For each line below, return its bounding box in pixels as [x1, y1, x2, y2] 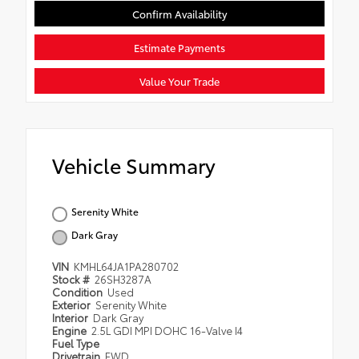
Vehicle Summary [52, 150, 216, 179]
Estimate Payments [134, 39, 225, 54]
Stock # [52, 271, 92, 286]
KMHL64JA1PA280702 [74, 258, 179, 273]
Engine [52, 322, 89, 337]
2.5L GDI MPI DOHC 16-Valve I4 [91, 322, 244, 337]
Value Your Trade [139, 73, 220, 88]
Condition [52, 284, 105, 299]
